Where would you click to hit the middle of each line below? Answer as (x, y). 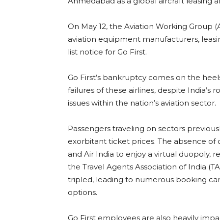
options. (82, 192)
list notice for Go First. (107, 52)
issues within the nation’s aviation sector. (142, 103)
